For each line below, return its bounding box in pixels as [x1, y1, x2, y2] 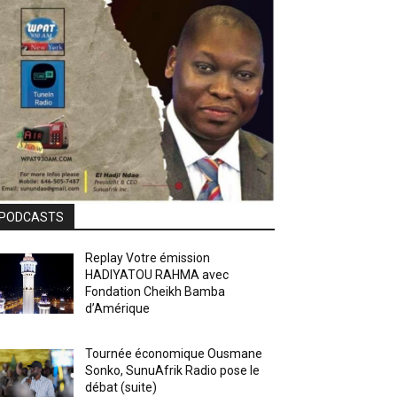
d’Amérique [85, 300, 151, 315]
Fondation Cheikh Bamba [85, 284, 226, 299]
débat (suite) [85, 379, 158, 394]
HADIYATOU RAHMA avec [85, 267, 230, 282]
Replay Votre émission [85, 250, 211, 265]
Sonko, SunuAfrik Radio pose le [85, 362, 261, 378]
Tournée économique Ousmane [85, 346, 263, 361]
